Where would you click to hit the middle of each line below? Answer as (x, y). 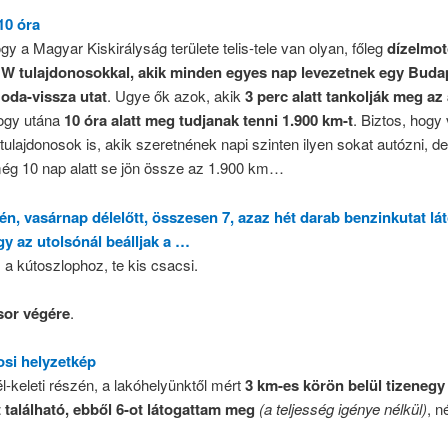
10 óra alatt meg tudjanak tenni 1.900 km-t (208, 120)
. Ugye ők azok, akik (175, 96)
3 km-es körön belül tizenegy (344, 385)
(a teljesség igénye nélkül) (342, 409)
